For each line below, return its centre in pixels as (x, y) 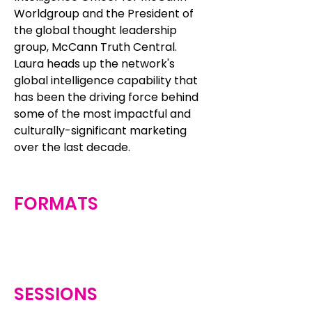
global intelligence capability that (106, 80)
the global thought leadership (95, 30)
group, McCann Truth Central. (95, 47)
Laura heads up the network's (94, 64)
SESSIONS (56, 294)
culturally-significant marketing (100, 131)
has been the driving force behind (106, 97)
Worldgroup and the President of (104, 14)
